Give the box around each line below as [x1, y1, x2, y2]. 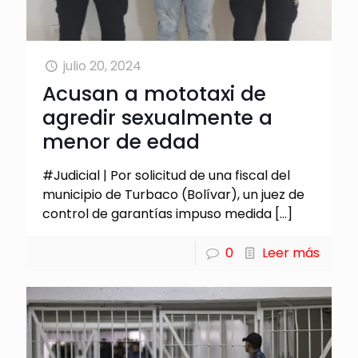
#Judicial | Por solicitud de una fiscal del [42, 165, 290, 185]
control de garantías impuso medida [42, 204, 272, 223]
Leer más [262, 243, 320, 262]
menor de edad [42, 127, 200, 156]
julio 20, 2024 [63, 56, 142, 75]
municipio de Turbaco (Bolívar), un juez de [42, 185, 304, 204]
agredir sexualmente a [42, 103, 272, 132]
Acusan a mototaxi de [42, 79, 266, 108]
